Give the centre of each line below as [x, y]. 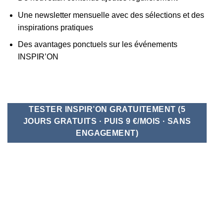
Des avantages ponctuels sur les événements [97, 45]
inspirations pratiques [55, 27]
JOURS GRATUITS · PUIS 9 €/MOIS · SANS [107, 121]
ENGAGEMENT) [107, 133]
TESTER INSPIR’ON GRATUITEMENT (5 [107, 110]
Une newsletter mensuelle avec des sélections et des [111, 15]
